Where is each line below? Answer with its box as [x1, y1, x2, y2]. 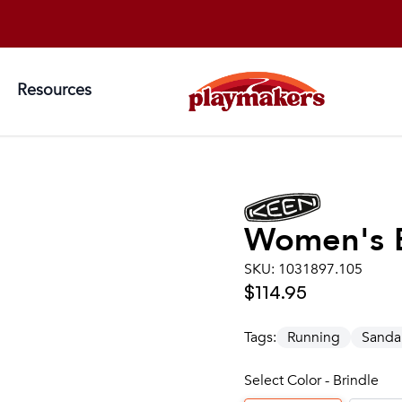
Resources [17, 78, 92, 101]
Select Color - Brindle [244, 370, 379, 390]
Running [287, 327, 340, 347]
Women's [244, 217, 394, 262]
